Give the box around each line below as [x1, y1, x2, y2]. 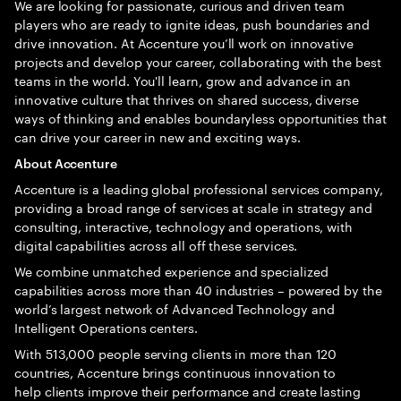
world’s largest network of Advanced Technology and [14, 298, 335, 318]
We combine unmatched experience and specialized [14, 260, 328, 280]
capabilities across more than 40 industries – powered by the [14, 279, 382, 299]
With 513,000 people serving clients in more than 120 [14, 343, 337, 363]
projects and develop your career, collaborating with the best [14, 51, 381, 71]
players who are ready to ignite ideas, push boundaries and [14, 13, 370, 33]
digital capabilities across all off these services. [14, 235, 298, 254]
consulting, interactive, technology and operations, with [14, 216, 354, 235]
